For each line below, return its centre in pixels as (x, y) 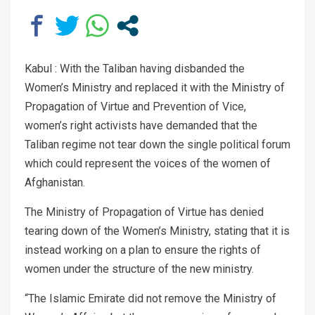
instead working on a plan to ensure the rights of (143, 250)
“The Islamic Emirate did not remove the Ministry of (150, 298)
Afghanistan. (55, 182)
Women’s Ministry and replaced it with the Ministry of (155, 87)
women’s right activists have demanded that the (141, 125)
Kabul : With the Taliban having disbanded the (135, 68)
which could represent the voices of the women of (148, 163)
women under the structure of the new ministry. (139, 269)
